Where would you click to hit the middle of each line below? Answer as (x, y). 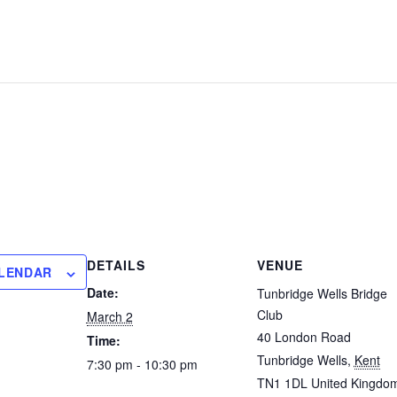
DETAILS (116, 265)
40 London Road (304, 337)
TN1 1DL (282, 383)
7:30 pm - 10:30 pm (142, 365)
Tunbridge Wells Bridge (322, 294)
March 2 (109, 317)
